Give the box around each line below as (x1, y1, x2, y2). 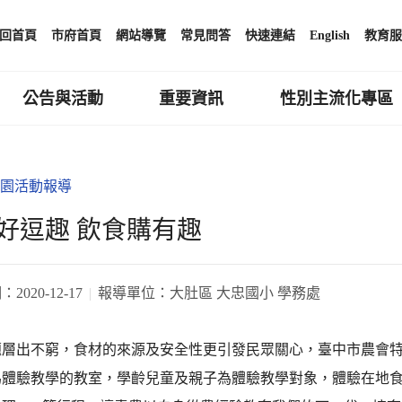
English (310, 29, 350, 42)
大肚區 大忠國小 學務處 (170, 284, 320, 301)
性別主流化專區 (280, 89, 394, 108)
